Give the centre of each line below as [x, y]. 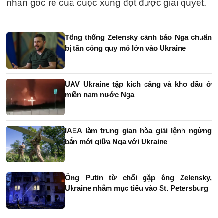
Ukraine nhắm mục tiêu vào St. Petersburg [136, 188]
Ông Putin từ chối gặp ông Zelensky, [138, 177]
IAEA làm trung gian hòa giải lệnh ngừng [138, 131]
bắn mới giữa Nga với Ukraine [116, 141]
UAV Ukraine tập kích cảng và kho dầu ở [138, 84]
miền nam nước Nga [100, 95]
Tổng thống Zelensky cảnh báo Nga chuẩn [138, 37]
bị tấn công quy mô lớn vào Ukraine [125, 48]
